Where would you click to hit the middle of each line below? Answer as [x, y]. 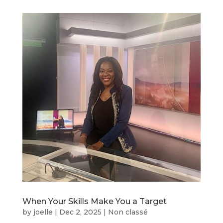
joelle [43, 212]
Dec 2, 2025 [80, 212]
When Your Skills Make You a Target [94, 201]
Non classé [128, 212]
